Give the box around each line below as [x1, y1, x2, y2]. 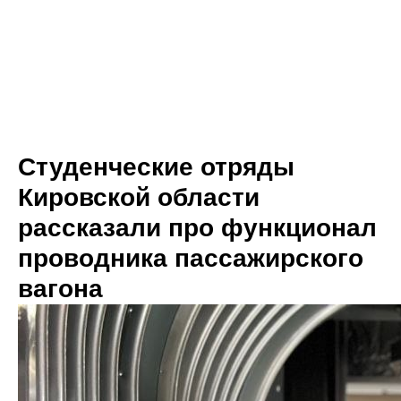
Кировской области [18, 183, 260, 211]
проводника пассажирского [18, 244, 363, 272]
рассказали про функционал [18, 214, 377, 242]
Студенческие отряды [18, 153, 294, 181]
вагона [18, 275, 103, 303]
